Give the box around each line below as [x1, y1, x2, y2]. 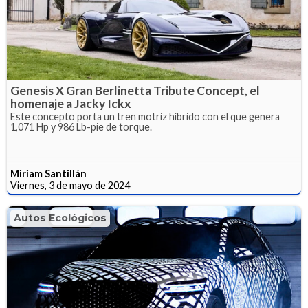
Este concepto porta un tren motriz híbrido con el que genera [10, 111, 280, 123]
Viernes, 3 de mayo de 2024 [10, 179, 130, 192]
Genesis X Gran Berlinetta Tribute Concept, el [10, 83, 260, 98]
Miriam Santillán [10, 168, 87, 180]
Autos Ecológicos [14, 212, 107, 225]
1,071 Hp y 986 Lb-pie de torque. [10, 121, 152, 133]
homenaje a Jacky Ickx [10, 96, 131, 111]
